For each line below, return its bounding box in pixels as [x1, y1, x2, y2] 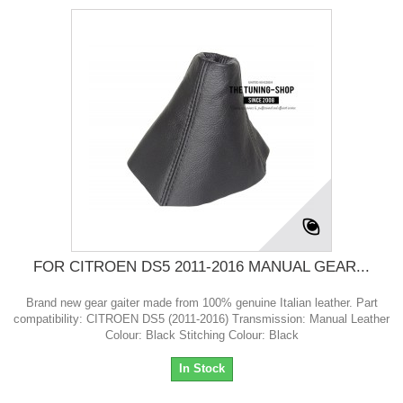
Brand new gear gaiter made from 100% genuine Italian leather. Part [25, 296, 378, 310]
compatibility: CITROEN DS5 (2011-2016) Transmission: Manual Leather [13, 312, 390, 327]
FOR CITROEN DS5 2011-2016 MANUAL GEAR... [33, 258, 370, 276]
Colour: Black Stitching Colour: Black [104, 328, 299, 343]
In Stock [178, 362, 225, 376]
